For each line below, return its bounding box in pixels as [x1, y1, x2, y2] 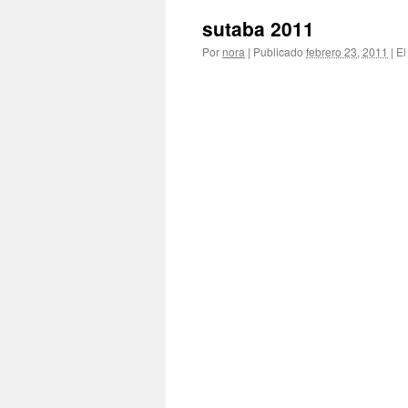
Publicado [253, 44, 303, 59]
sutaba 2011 [202, 15, 314, 42]
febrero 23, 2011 [306, 44, 388, 59]
